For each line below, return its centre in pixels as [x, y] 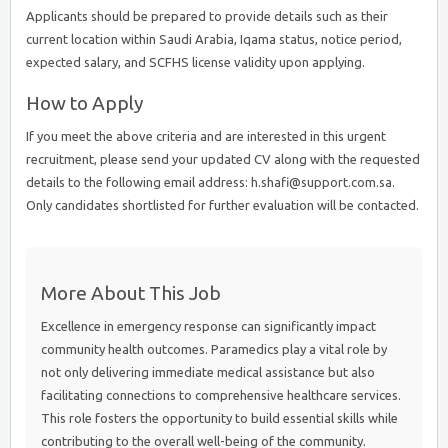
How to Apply [85, 103]
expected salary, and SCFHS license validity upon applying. [195, 62]
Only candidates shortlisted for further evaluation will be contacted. [222, 205]
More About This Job [131, 293]
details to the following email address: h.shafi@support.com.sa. [210, 182]
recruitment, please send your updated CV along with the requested [223, 159]
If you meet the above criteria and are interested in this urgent [206, 136]
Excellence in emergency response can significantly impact [208, 326]
